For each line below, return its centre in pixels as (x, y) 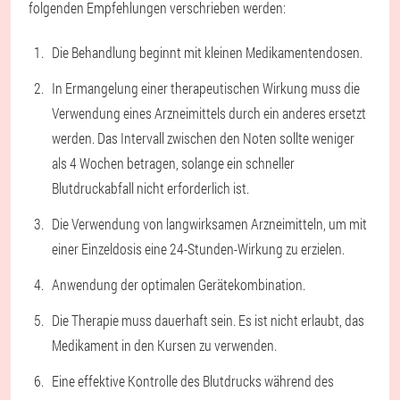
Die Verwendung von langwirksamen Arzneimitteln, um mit (209, 224)
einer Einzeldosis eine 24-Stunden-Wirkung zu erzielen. (198, 249)
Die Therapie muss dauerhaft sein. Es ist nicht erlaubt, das (208, 321)
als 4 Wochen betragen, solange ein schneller (173, 163)
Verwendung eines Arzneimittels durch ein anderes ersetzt (209, 113)
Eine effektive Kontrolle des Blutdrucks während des (193, 381)
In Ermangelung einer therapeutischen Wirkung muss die (206, 88)
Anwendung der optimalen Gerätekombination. (179, 285)
